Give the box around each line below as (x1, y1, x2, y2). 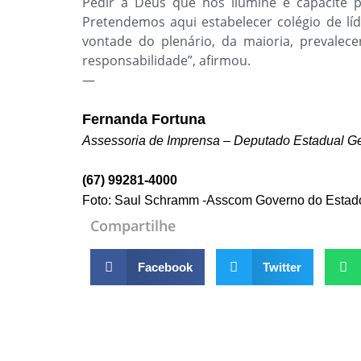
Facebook (137, 259, 193, 274)
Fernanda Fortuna (82, 111, 205, 127)
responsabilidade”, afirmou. (82, 52, 251, 69)
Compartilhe (90, 216, 176, 235)
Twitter (263, 259, 301, 274)
